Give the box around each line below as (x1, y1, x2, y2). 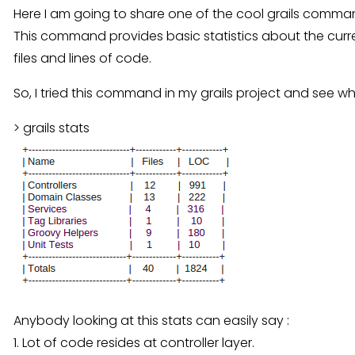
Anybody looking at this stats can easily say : (13, 311, 289, 330)
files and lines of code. (13, 49, 151, 67)
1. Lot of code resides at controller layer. (13, 334, 254, 352)
